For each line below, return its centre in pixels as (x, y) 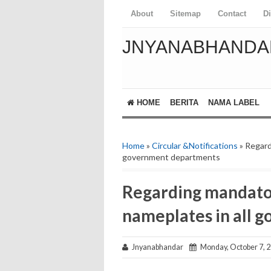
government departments (171, 157)
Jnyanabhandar (159, 247)
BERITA (184, 103)
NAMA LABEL (234, 103)
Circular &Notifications (195, 145)
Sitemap (185, 14)
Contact (232, 14)
